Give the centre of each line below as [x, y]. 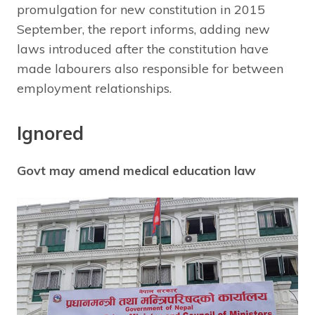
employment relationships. [94, 88]
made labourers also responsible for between [150, 68]
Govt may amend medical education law [136, 170]
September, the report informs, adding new [143, 29]
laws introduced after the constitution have [143, 49]
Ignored [50, 133]
